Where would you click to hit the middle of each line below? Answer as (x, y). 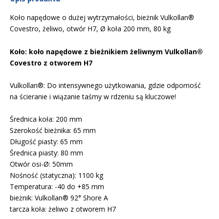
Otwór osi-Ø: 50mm (41, 164)
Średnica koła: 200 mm (46, 119)
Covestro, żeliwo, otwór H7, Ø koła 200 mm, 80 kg (90, 29)
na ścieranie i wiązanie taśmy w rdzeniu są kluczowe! (93, 97)
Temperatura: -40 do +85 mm (57, 186)
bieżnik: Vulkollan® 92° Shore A (59, 198)
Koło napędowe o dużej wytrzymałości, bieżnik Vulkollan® (102, 17)
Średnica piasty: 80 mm (46, 153)
